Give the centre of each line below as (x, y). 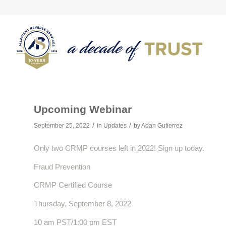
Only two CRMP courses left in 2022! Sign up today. (119, 148)
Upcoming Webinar (83, 109)
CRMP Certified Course (73, 185)
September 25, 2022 (62, 126)
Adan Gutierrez (162, 126)
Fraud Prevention (62, 166)
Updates (115, 126)
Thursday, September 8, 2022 (82, 204)
